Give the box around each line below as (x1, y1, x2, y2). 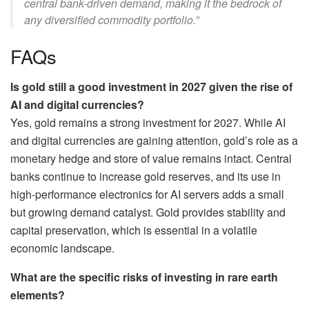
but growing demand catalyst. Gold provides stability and (10, 204, 286, 221)
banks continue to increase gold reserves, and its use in (10, 168, 281, 185)
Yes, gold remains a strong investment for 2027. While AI (10, 114, 286, 131)
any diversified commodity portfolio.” (24, 12, 199, 28)
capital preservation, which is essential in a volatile (10, 222, 257, 239)
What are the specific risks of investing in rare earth (10, 269, 278, 286)
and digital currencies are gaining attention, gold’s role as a (10, 132, 298, 149)
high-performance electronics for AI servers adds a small (10, 186, 284, 203)
